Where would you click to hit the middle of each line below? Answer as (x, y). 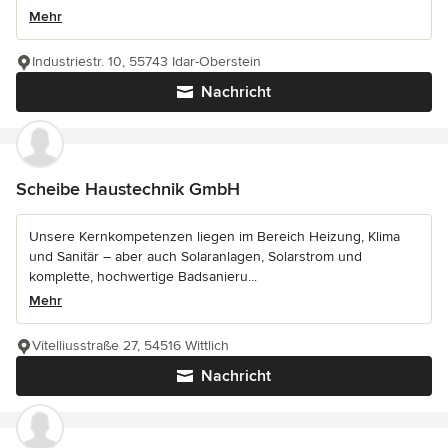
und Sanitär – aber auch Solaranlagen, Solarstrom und (195, 257)
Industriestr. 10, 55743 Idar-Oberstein (146, 62)
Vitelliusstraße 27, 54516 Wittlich (130, 346)
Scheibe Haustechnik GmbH (128, 189)
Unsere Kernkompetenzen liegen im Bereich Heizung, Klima (214, 237)
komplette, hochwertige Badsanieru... (143, 277)
